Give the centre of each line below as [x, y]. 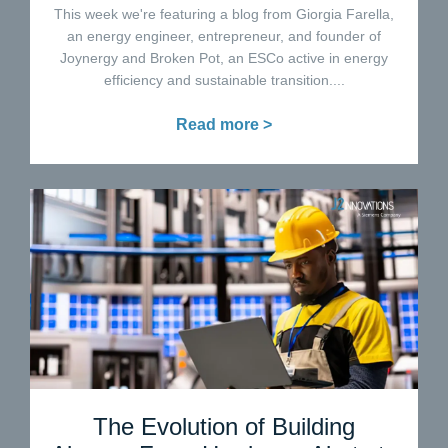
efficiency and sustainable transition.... [224, 80]
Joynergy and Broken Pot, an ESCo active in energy [224, 58]
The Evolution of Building [224, 427]
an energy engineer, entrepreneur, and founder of [224, 36]
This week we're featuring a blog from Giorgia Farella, [224, 14]
